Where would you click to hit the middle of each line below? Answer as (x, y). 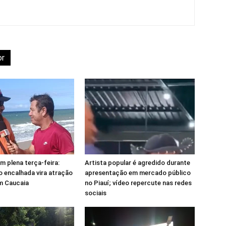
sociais (96, 193)
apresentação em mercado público (138, 173)
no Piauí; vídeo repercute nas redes (138, 183)
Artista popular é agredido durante (137, 162)
